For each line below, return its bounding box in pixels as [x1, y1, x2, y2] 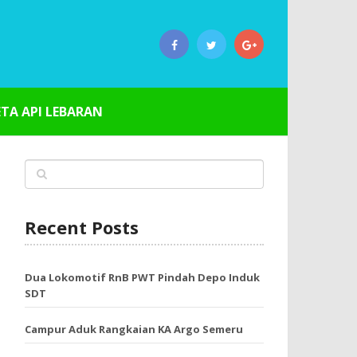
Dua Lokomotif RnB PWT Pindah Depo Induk [25, 270, 260, 284]
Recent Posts [25, 215, 139, 239]
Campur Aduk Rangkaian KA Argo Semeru [25, 322, 243, 336]
